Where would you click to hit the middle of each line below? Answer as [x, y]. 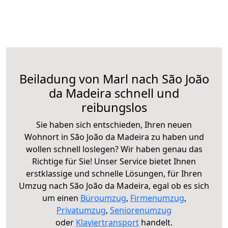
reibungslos [114, 107]
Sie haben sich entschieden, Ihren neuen [114, 124]
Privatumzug [81, 210]
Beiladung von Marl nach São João [114, 79]
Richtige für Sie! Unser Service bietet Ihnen [114, 161]
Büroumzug [103, 198]
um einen [61, 198]
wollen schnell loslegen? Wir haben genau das [114, 149]
